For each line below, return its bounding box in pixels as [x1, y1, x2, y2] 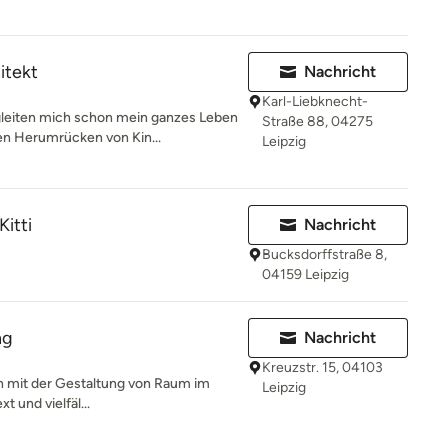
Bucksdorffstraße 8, [262, 246, 387, 263]
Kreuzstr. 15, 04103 [262, 359, 383, 376]
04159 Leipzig [262, 266, 349, 283]
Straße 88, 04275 [262, 113, 373, 130]
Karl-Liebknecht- [262, 93, 368, 110]
